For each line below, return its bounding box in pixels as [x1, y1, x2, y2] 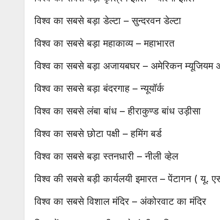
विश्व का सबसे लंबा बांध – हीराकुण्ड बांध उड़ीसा [34, 105, 201, 117]
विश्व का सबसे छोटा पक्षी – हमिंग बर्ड [34, 127, 162, 139]
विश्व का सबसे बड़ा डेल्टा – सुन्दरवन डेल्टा [34, 14, 181, 27]
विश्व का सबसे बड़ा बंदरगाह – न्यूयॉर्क [34, 82, 164, 94]
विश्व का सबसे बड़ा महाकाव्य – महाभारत [34, 37, 174, 49]
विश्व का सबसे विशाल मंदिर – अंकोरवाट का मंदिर [34, 195, 206, 207]
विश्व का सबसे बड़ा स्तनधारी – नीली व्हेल [34, 150, 178, 162]
